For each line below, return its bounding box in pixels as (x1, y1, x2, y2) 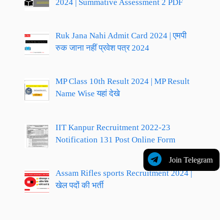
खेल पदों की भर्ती (55, 181, 104, 191)
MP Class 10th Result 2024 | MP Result (55, 77, 190, 86)
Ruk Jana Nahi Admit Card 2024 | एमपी (55, 31, 187, 41)
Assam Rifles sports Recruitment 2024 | (55, 168, 192, 178)
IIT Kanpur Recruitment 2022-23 (55, 122, 170, 132)
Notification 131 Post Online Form (55, 135, 175, 144)
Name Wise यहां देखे (55, 89, 120, 99)
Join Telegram (168, 155, 213, 164)
